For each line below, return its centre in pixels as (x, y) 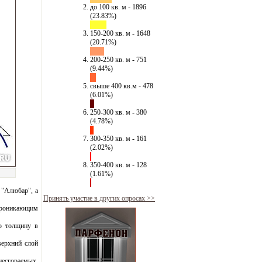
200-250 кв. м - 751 (118, 60)
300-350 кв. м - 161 (118, 139)
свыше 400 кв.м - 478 (122, 86)
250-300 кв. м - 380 (118, 112)
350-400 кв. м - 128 (118, 165)
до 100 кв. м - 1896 (118, 7)
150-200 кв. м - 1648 (120, 33)
